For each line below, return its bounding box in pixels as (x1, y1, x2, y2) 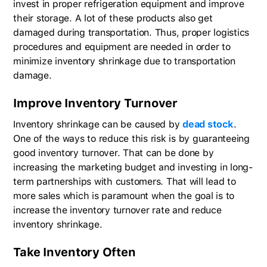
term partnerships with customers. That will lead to (13, 175, 236, 187)
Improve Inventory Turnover (13, 95, 178, 110)
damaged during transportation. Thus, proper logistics (13, 26, 250, 38)
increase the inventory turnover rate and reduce (13, 204, 222, 216)
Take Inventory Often (13, 244, 136, 259)
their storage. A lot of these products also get (13, 12, 213, 24)
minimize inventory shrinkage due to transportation (13, 55, 235, 67)
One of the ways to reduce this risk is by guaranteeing (13, 132, 250, 144)
